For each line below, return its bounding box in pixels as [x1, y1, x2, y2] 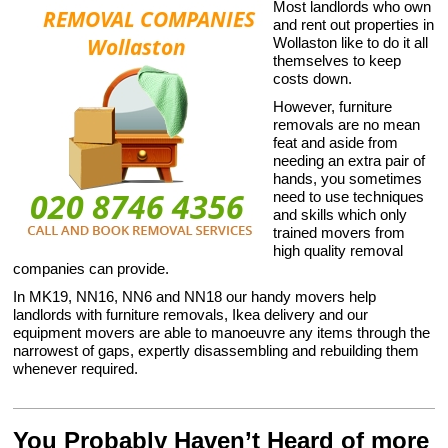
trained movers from [273, 224, 406, 241]
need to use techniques [273, 188, 425, 205]
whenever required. [13, 360, 139, 377]
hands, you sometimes [273, 170, 423, 187]
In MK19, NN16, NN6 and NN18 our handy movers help [13, 288, 377, 305]
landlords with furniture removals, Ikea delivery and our [13, 306, 369, 323]
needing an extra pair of [273, 152, 426, 169]
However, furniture [273, 98, 393, 115]
